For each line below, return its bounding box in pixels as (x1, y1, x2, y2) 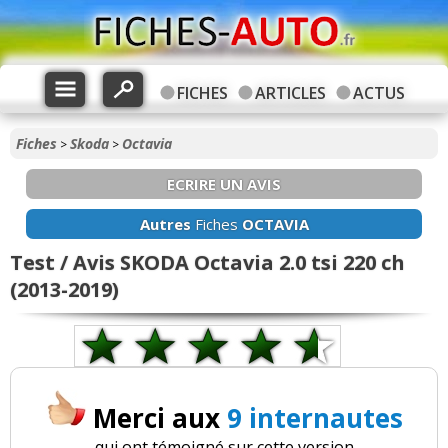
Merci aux (93, 400, 227, 437)
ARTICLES (254, 82, 326, 104)
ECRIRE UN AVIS (167, 174, 281, 194)
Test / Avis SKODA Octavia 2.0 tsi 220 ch (10, 249, 405, 276)
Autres (139, 214, 191, 234)
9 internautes (227, 400, 403, 437)
